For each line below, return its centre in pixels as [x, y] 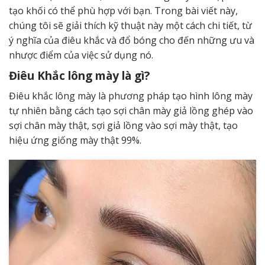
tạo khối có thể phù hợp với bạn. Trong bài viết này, [123, 11]
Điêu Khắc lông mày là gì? [79, 76]
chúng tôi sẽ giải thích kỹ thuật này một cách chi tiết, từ [130, 26]
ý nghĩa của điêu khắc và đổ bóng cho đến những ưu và [132, 41]
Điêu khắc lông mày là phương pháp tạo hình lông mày [131, 96]
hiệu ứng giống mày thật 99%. [75, 140]
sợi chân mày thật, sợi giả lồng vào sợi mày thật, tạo [123, 125]
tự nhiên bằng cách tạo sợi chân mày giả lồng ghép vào [131, 110]
